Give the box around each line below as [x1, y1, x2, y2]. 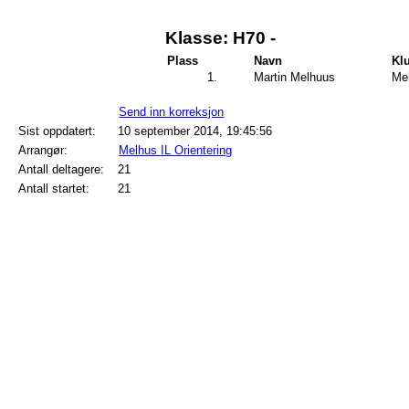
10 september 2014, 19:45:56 [118, 123, 273, 138]
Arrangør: [18, 142, 68, 157]
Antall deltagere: [18, 162, 105, 176]
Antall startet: [18, 181, 90, 195]
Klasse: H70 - [164, 28, 276, 48]
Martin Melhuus [254, 69, 335, 84]
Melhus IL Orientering [119, 142, 233, 157]
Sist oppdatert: [18, 123, 97, 138]
